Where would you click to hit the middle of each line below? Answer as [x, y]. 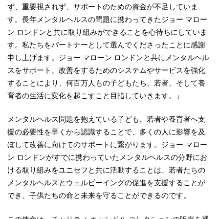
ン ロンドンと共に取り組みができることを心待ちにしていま [107, 32]
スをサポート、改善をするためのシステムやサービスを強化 [106, 70]
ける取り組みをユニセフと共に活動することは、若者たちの [106, 170]
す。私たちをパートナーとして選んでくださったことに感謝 [106, 44]
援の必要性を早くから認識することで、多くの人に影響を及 [106, 132]
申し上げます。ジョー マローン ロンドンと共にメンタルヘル [108, 57]
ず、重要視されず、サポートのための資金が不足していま [103, 6]
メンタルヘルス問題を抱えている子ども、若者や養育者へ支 [106, 119]
